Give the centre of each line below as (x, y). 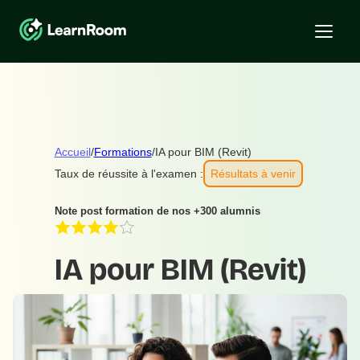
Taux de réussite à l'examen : (129, 174)
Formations (123, 152)
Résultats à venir (253, 174)
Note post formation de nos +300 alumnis (157, 211)
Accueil (72, 152)
